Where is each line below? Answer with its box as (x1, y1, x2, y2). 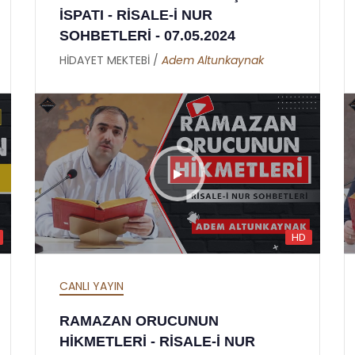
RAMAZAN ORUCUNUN (59, 313, 219, 329)
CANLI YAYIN (59, 278, 124, 294)
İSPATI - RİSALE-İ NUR (59, 6, 212, 23)
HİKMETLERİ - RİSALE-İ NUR (59, 334, 255, 349)
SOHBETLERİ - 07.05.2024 (59, 27, 235, 44)
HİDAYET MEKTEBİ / (59, 52, 162, 68)
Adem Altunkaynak (162, 52, 264, 68)
